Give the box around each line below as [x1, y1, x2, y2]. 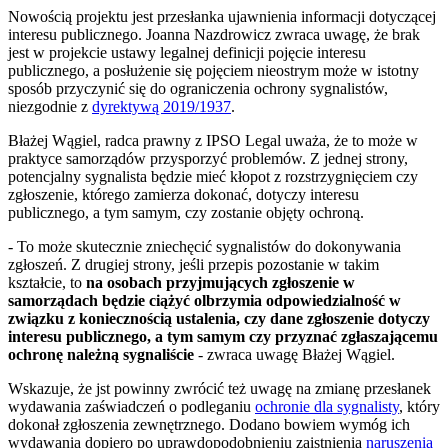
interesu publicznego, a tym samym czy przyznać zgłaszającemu [8, 328, 438, 346]
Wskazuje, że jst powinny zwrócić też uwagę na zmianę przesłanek [8, 380, 431, 398]
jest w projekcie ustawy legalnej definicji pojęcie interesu [8, 44, 366, 62]
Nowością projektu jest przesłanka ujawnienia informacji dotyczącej [8, 8, 436, 26]
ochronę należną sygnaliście [8, 346, 194, 364]
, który [399, 398, 440, 416]
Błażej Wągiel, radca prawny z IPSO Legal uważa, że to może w [8, 132, 418, 150]
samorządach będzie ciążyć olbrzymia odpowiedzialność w [8, 292, 401, 310]
